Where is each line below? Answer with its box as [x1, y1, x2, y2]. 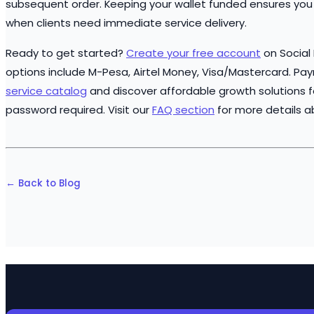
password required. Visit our [6, 102, 152, 118]
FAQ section [152, 102, 214, 118]
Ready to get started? [6, 46, 126, 61]
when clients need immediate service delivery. [6, 15, 247, 31]
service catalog [6, 83, 87, 99]
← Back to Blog [6, 177, 81, 191]
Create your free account [126, 46, 261, 61]
